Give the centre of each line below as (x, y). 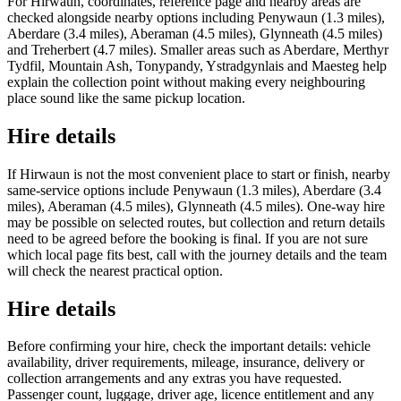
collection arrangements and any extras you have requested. (175, 379)
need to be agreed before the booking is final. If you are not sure (188, 238)
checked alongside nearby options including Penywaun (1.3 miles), (196, 17)
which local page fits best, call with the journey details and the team (197, 254)
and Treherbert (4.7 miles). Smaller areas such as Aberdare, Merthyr (198, 49)
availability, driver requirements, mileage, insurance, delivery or (186, 363)
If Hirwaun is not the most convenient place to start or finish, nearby (199, 174)
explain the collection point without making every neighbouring (186, 81)
